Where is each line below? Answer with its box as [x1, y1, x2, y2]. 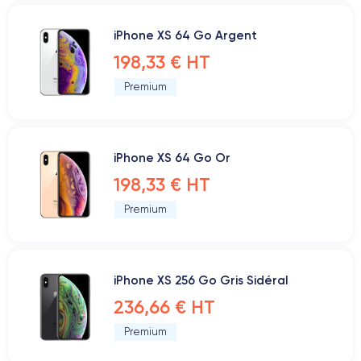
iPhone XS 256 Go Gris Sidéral [114, 272, 288, 288]
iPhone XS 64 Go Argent [114, 27, 257, 43]
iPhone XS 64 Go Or [114, 150, 230, 165]
